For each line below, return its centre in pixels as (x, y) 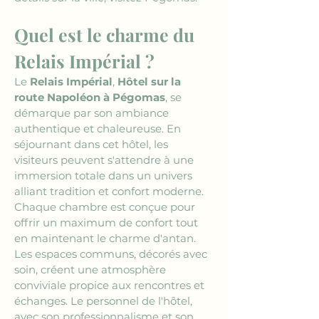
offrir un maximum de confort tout (108, 223)
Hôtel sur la (151, 82)
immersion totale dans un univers (105, 176)
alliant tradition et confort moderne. (110, 191)
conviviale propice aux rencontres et (111, 285)
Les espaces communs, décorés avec (112, 254)
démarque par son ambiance (93, 113)
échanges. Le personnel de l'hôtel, (105, 301)
